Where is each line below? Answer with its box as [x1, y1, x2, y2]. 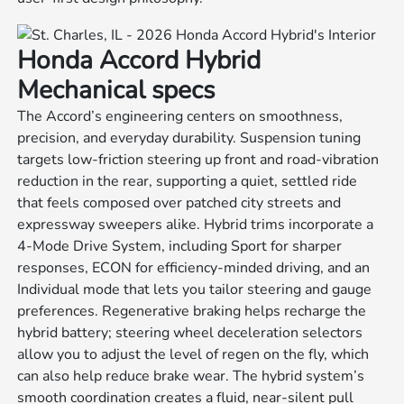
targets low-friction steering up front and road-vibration [17, 150, 380, 170]
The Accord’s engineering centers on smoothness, [17, 106, 344, 127]
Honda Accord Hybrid [17, 43, 262, 78]
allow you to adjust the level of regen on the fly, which [17, 344, 370, 365]
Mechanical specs [17, 73, 216, 108]
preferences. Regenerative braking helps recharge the [17, 301, 367, 322]
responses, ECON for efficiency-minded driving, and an [17, 258, 371, 279]
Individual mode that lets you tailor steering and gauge [17, 280, 372, 300]
